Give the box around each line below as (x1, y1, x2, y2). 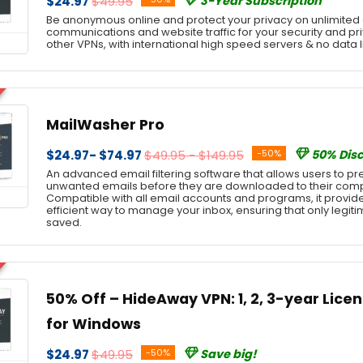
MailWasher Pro (46, 115, 164, 135)
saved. (46, 216, 82, 229)
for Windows (46, 314, 141, 334)
